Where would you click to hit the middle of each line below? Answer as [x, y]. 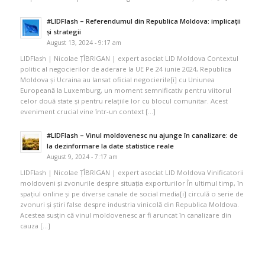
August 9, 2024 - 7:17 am [82, 156]
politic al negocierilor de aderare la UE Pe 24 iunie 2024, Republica [125, 69]
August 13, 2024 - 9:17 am [84, 42]
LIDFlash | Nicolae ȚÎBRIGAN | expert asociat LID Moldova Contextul [129, 59]
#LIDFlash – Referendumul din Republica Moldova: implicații [143, 21]
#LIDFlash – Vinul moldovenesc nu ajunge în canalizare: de [142, 135]
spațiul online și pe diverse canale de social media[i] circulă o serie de [132, 193]
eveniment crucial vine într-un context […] [88, 112]
